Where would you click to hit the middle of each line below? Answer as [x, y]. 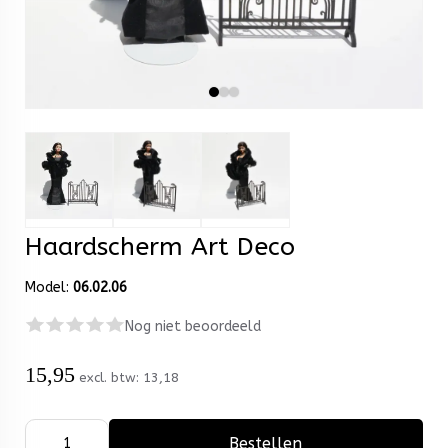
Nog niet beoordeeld [193, 327]
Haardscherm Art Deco [160, 247]
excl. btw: [111, 378]
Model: [49, 288]
